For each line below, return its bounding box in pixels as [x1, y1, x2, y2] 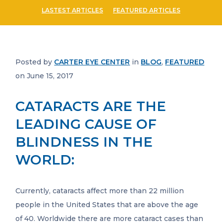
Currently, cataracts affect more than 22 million [15, 186, 184, 196]
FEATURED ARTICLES [113, 6, 180, 14]
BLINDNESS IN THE [15, 134, 153, 151]
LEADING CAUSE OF [15, 116, 157, 133]
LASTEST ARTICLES [42, 6, 103, 14]
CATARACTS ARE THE [15, 98, 166, 115]
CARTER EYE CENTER [54, 57, 130, 67]
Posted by [15, 57, 55, 67]
